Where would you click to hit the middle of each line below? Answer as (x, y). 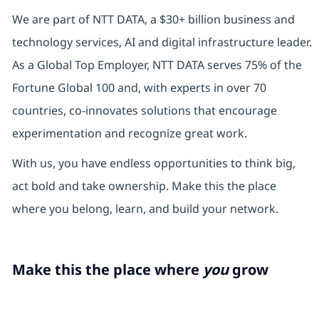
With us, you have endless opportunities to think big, (153, 163)
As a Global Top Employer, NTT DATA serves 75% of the (157, 65)
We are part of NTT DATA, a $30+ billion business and (153, 20)
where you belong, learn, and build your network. (145, 209)
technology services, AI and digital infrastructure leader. (162, 42)
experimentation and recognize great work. (129, 134)
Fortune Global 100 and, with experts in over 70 (139, 88)
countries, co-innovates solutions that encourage (144, 111)
